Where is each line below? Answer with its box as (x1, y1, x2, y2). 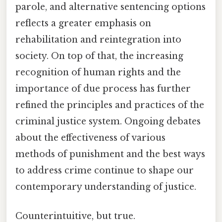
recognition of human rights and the (15, 67, 181, 78)
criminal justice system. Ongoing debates (15, 116, 201, 127)
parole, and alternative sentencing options (15, 1, 206, 13)
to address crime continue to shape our (15, 165, 194, 176)
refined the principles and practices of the (15, 100, 204, 111)
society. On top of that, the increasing (15, 51, 183, 62)
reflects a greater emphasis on (15, 18, 151, 29)
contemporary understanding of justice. (15, 181, 196, 193)
